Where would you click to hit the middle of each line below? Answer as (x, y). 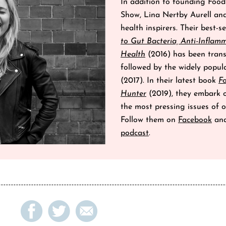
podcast (135, 133)
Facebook (195, 120)
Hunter (133, 94)
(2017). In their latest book (169, 81)
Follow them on (149, 120)
